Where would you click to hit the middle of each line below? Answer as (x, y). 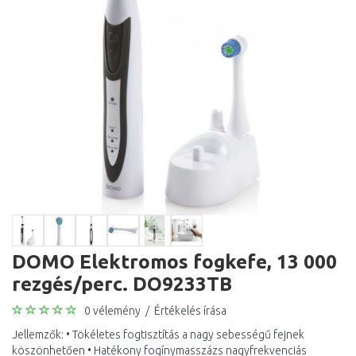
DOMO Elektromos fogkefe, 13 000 (174, 261)
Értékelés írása (190, 311)
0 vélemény (112, 311)
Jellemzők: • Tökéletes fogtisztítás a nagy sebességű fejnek (158, 335)
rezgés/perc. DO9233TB (122, 284)
